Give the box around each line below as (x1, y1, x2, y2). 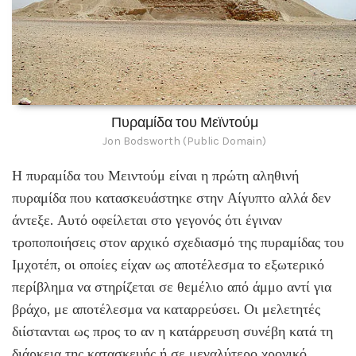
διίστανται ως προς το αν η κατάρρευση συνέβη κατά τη (12, 323, 333, 341)
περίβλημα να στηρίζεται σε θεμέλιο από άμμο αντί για (12, 278, 331, 296)
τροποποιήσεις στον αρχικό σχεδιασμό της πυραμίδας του (12, 234, 344, 252)
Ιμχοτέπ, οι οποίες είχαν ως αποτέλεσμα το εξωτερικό (12, 256, 324, 274)
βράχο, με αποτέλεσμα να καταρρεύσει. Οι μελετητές (12, 300, 320, 319)
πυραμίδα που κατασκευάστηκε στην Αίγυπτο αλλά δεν (12, 189, 331, 207)
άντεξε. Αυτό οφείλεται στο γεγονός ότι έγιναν (12, 211, 282, 230)
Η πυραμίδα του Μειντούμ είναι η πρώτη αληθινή (12, 167, 299, 185)
